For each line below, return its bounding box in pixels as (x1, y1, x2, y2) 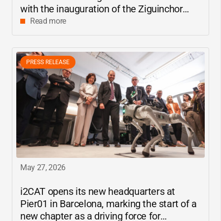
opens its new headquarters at (45, 185, 175, 197)
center (20, 15, 47, 27)
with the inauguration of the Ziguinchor (20, 2, 183, 15)
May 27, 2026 (20, 162, 66, 172)
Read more (30, 16, 67, 26)
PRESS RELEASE (26, 58, 70, 66)
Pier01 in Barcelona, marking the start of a (20, 197, 197, 210)
